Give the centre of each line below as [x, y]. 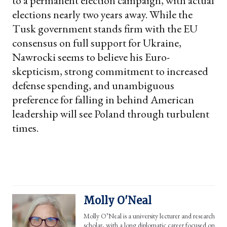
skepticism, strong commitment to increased [110, 71]
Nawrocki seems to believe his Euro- [91, 57]
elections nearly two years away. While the [102, 15]
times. [25, 128]
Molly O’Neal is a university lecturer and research [149, 216]
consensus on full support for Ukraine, [97, 43]
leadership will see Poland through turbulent [111, 114]
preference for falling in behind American [103, 100]
